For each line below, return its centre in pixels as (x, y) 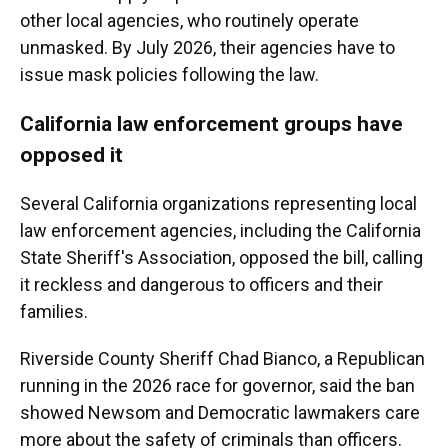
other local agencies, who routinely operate (189, 20)
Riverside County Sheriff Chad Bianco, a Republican (222, 358)
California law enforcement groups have (211, 123)
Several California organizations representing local (218, 203)
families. (54, 311)
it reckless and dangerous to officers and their (201, 284)
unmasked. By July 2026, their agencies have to (207, 47)
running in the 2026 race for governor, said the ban (217, 385)
